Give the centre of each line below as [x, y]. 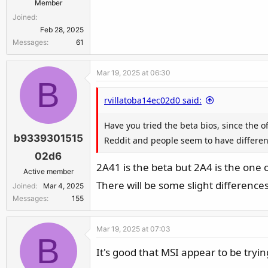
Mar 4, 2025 [63, 185]
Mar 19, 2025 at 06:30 [133, 73]
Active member [48, 171]
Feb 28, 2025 [62, 30]
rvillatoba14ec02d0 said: [153, 100]
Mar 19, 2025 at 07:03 [133, 229]
